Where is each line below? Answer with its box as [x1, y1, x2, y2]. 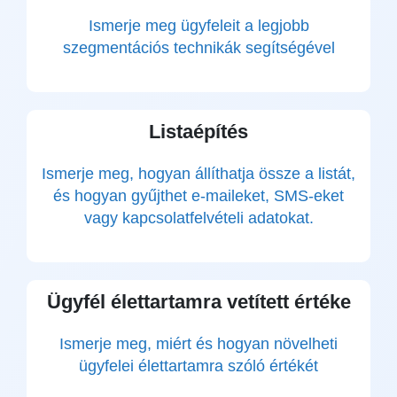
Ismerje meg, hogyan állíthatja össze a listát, [42, 165, 355, 183]
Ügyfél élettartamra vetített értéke [46, 291, 351, 313]
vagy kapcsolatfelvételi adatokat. [83, 209, 314, 227]
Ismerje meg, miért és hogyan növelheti [59, 335, 338, 353]
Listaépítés [149, 121, 248, 143]
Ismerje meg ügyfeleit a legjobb [88, 17, 309, 35]
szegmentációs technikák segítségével [62, 39, 335, 57]
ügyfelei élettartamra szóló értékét [79, 357, 318, 375]
